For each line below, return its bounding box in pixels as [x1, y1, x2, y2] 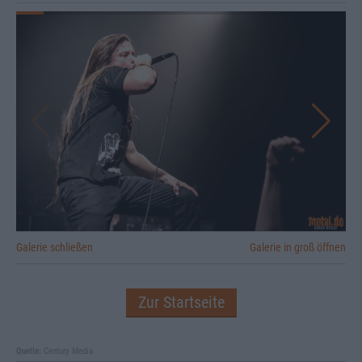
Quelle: [16, 345, 41, 356]
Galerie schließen [16, 240, 93, 254]
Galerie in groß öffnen [250, 240, 346, 254]
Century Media [41, 345, 93, 356]
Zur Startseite [137, 292, 225, 312]
